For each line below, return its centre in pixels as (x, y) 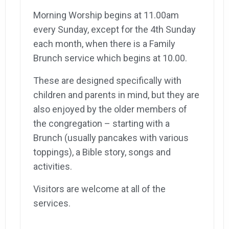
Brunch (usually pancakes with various (111, 138)
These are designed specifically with (107, 81)
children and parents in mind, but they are (116, 95)
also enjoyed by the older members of (110, 109)
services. (52, 203)
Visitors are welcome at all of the (99, 189)
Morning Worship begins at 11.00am (106, 15)
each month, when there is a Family (104, 44)
